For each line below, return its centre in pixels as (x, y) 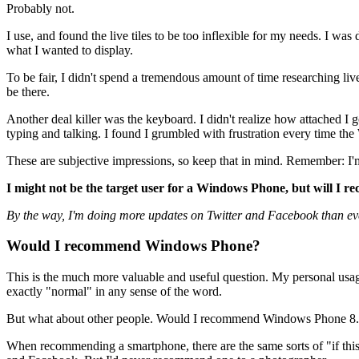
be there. (28, 91)
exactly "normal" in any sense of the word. (114, 292)
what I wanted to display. (70, 50)
